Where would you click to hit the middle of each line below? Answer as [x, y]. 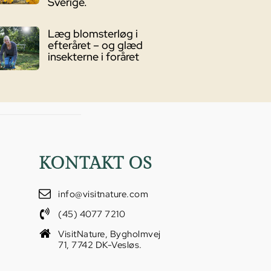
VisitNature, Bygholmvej [109, 234]
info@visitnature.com [103, 194]
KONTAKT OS [96, 163]
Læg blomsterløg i [93, 33]
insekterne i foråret [94, 56]
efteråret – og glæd [96, 45]
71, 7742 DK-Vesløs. [100, 245]
